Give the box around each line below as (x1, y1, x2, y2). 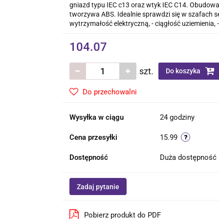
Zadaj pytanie (76, 183, 119, 191)
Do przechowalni (82, 88, 137, 96)
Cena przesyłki (69, 133, 117, 142)
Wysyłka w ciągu (69, 113, 124, 122)
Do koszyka (165, 67, 202, 75)
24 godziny (159, 113, 195, 122)
